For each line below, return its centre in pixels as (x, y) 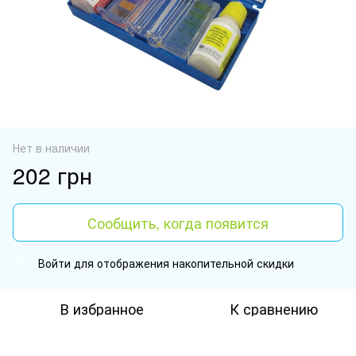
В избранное (102, 308)
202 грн (52, 174)
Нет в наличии (51, 147)
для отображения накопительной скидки (182, 263)
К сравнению (273, 308)
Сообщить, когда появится (178, 222)
